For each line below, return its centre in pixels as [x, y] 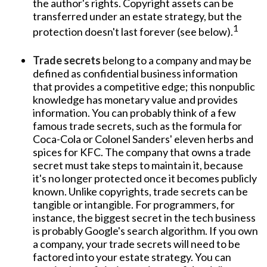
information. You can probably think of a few [134, 113]
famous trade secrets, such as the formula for [137, 126]
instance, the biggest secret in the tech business [144, 218]
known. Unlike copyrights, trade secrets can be [140, 191]
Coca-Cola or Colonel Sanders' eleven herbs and [143, 139]
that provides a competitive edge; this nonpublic [144, 86]
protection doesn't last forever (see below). [133, 32]
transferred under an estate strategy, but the [137, 16]
